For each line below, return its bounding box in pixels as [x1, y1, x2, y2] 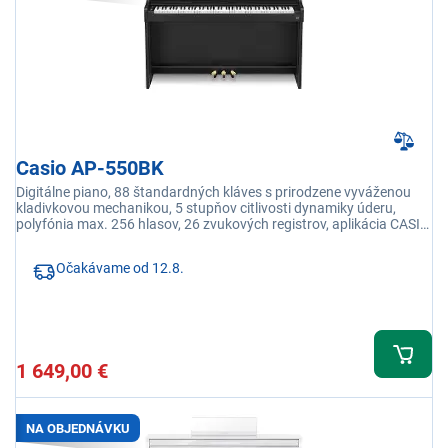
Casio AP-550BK [16, 156, 164, 181]
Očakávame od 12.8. [56, 260, 184, 277]
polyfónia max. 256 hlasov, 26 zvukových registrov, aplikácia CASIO [16, 216, 430, 233]
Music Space [16, 232, 100, 249]
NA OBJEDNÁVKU [26, 420, 130, 436]
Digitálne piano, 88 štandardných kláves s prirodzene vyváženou [16, 184, 411, 201]
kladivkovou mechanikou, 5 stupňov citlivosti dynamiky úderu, [16, 200, 396, 217]
